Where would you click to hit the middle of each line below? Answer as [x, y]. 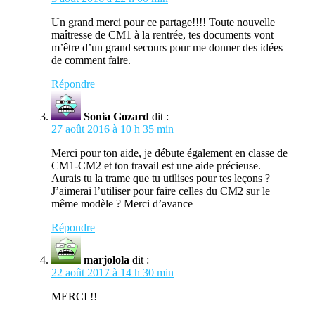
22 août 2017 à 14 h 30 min [112, 272]
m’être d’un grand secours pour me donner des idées [167, 47]
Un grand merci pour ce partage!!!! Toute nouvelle [163, 22]
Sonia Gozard [116, 116]
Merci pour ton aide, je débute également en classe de [169, 153]
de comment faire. [91, 60]
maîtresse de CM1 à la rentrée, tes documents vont [162, 34]
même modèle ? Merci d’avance [122, 203]
